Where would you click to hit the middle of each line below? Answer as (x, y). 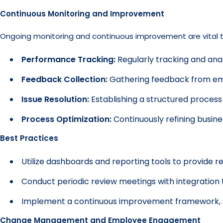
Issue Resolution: (55, 99)
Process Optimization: (66, 119)
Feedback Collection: (64, 79)
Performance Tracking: (68, 59)
